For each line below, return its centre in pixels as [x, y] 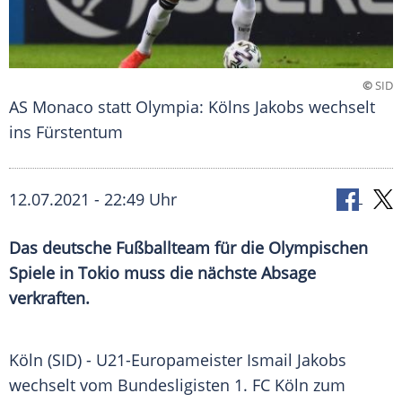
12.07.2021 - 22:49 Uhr [93, 200]
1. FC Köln [271, 385]
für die [239, 248]
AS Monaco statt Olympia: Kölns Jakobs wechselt [192, 107]
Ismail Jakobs [297, 360]
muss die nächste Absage [218, 273]
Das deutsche [62, 248]
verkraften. [49, 298]
